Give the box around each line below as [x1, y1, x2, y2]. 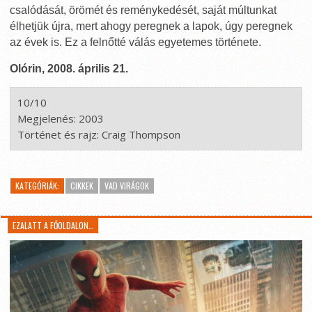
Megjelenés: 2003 [17, 111, 104, 125]
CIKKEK [70, 180, 93, 192]
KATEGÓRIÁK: [15, 180, 59, 192]
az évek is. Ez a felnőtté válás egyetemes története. [10, 36, 261, 48]
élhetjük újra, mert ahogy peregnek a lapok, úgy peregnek [10, 20, 292, 32]
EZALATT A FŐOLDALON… [13, 219, 94, 231]
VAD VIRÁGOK [104, 180, 149, 192]
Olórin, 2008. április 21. [10, 63, 128, 75]
